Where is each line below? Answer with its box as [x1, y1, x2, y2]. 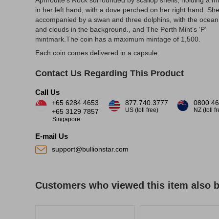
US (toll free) [125, 107, 158, 113]
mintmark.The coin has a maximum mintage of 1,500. [35, 35, 200, 43]
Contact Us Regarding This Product [35, 68, 184, 78]
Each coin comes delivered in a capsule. [35, 49, 161, 57]
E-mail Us [35, 132, 68, 140]
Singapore [52, 116, 80, 123]
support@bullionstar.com [52, 145, 129, 153]
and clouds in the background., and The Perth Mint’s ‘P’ [35, 25, 206, 33]
